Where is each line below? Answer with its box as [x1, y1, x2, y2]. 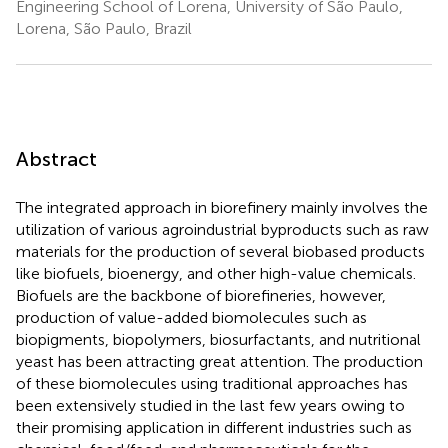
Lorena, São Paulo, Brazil [16, 18, 192, 38]
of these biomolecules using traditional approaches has [16, 373, 408, 393]
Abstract [16, 146, 97, 171]
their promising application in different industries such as [16, 417, 412, 437]
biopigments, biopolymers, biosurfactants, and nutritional [16, 329, 421, 349]
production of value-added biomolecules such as [16, 307, 367, 327]
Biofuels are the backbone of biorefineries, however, [16, 285, 386, 305]
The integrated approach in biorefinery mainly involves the [16, 197, 428, 217]
